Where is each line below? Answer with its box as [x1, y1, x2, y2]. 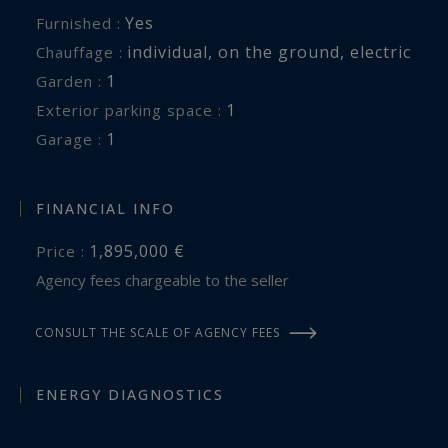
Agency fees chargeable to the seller [45, 269, 289, 290]
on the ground [218, 41, 340, 64]
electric [350, 41, 411, 64]
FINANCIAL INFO [36, 198, 175, 218]
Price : [47, 240, 85, 261]
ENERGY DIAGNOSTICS [36, 384, 224, 404]
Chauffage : [46, 42, 123, 63]
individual [127, 41, 208, 64]
